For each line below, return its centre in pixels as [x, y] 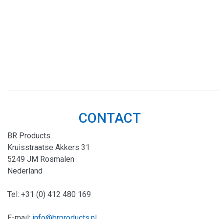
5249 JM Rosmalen [41, 159]
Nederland [25, 171]
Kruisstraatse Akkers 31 [49, 147]
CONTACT [109, 118]
